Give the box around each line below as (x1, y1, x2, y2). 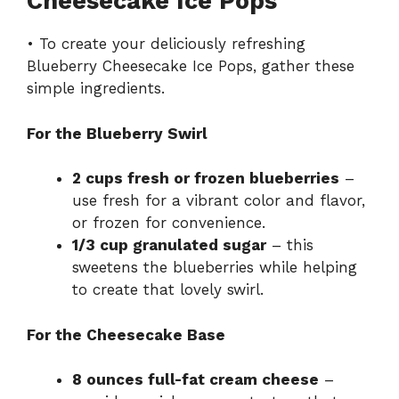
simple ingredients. (27, 79, 165, 98)
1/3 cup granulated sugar (72, 236, 266, 255)
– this (266, 236, 313, 255)
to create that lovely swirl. (72, 281, 264, 299)
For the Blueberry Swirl (27, 124, 208, 142)
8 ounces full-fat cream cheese (72, 370, 319, 389)
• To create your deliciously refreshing (27, 35, 305, 53)
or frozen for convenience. (72, 214, 265, 232)
